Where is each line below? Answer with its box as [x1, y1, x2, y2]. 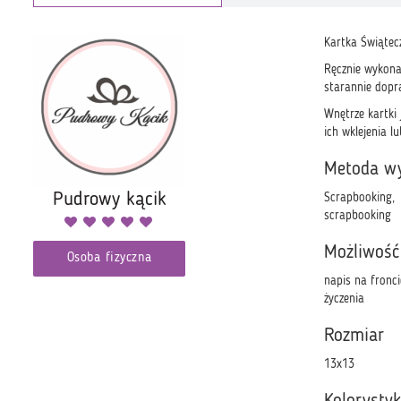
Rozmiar [324, 326, 384, 346]
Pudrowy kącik [52, 189, 166, 209]
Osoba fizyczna [66, 251, 152, 265]
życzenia [324, 292, 364, 305]
